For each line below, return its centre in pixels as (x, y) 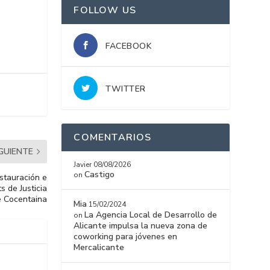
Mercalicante (99, 248)
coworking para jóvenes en (126, 237)
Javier (83, 165)
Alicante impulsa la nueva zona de (141, 226)
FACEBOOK (129, 46)
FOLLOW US (105, 11)
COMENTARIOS (113, 138)
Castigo (100, 175)
